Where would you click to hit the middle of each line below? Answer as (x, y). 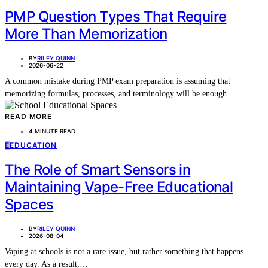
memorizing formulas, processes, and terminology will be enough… (120, 93)
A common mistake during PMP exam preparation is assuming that (118, 81)
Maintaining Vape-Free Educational (119, 187)
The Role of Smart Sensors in (98, 170)
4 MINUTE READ (52, 131)
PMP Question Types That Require (116, 16)
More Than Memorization (86, 33)
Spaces (29, 205)
